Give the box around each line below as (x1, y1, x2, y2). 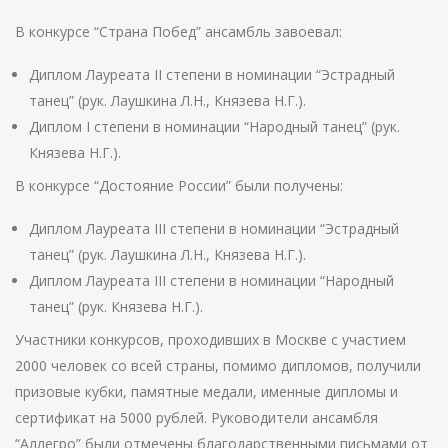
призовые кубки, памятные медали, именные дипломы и (15, 382, 398, 402)
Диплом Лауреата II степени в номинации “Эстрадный (29, 65, 395, 85)
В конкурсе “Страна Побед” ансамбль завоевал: (15, 22, 342, 42)
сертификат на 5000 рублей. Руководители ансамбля (15, 408, 378, 428)
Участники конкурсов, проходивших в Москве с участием (15, 330, 406, 350)
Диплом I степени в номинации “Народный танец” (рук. (29, 117, 400, 137)
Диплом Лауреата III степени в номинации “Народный (29, 271, 394, 291)
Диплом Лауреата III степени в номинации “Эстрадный (29, 219, 399, 239)
